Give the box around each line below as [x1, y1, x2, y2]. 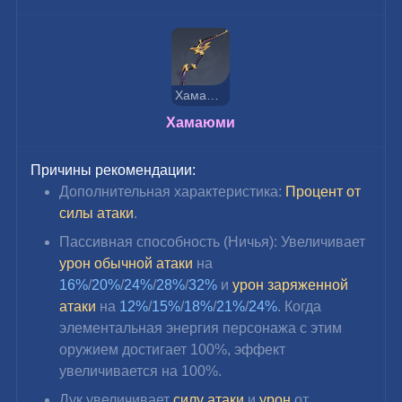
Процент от [285, 183, 365, 199]
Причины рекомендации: [31, 162, 197, 178]
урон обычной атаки [59, 255, 194, 271]
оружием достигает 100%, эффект [59, 341, 290, 357]
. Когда [277, 298, 326, 314]
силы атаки [59, 205, 135, 221]
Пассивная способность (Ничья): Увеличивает [59, 233, 370, 249]
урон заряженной [232, 276, 353, 293]
